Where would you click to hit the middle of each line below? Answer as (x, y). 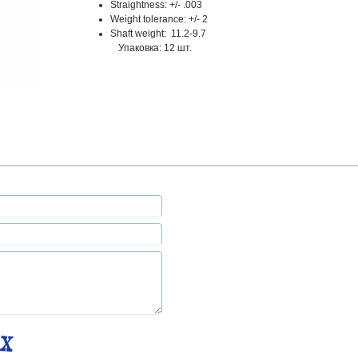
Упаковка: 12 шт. (155, 48)
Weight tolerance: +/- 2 (159, 19)
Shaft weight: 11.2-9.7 (158, 34)
